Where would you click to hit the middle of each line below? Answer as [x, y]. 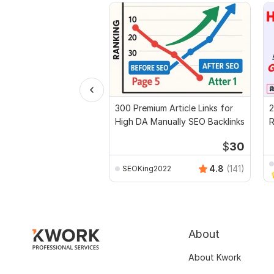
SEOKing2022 [147, 168]
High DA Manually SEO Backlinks [180, 122]
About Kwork [215, 257]
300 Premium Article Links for [174, 108]
